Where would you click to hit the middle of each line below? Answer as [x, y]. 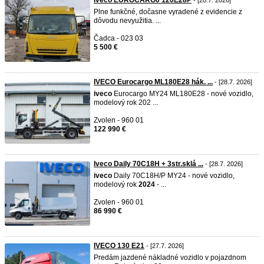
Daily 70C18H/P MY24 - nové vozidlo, [173, 176]
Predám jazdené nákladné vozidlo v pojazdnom [170, 258]
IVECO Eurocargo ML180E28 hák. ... [153, 82]
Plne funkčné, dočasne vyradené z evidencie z [168, 12]
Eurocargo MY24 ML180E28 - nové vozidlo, [183, 94]
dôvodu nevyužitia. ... [127, 21]
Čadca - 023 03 [118, 38]
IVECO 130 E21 [119, 246]
